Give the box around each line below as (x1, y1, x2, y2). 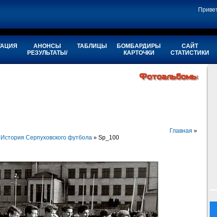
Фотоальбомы (139, 72, 198, 82)
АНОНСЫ (33, 43, 61, 49)
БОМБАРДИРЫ (117, 43, 161, 49)
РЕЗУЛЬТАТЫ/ (27, 49, 67, 56)
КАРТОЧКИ (123, 49, 155, 56)
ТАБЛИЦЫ (77, 43, 107, 49)
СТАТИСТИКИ (170, 49, 209, 56)
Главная (169, 127, 192, 135)
